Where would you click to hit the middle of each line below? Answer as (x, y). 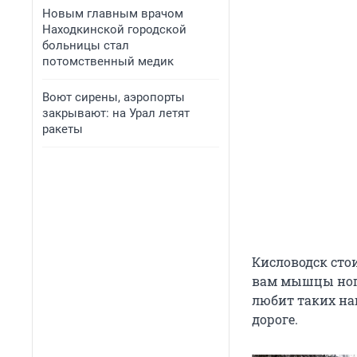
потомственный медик (108, 61)
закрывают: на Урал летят (116, 113)
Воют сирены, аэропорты (114, 97)
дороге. (275, 320)
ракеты (63, 129)
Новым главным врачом (113, 14)
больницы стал (86, 45)
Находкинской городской (114, 29)
